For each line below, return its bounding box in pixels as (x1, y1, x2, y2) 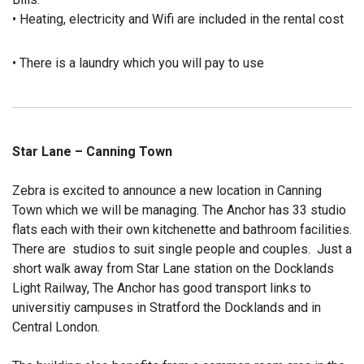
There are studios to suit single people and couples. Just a (12, 241, 352, 257)
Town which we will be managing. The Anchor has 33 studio (12, 202, 346, 218)
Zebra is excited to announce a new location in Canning (12, 183, 322, 198)
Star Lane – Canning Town (12, 144, 172, 159)
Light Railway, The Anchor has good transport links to (12, 280, 311, 296)
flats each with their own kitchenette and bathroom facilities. (12, 222, 352, 237)
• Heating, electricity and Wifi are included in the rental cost (12, 11, 344, 27)
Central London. (12, 319, 100, 335)
